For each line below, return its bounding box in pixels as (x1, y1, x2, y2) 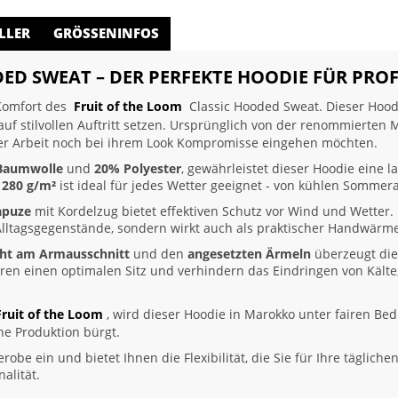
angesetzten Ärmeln (187, 245, 311, 262)
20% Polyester (94, 160, 181, 177)
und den (130, 245, 187, 262)
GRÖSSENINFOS (53, 24, 151, 42)
